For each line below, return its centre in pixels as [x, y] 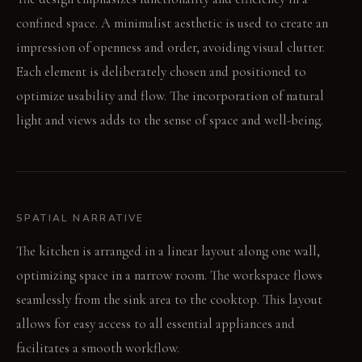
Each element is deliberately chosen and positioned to [161, 72]
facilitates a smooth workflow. [98, 348]
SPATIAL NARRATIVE [80, 219]
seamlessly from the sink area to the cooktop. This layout [169, 300]
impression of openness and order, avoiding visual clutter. [170, 48]
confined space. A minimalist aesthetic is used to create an [172, 23]
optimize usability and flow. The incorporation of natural [170, 96]
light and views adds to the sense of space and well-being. [170, 120]
